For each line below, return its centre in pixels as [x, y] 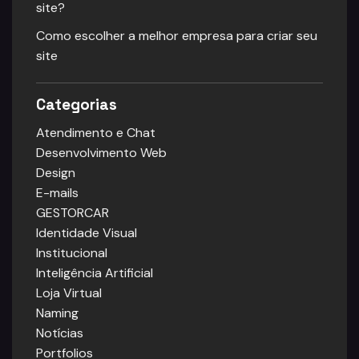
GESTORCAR [73, 212]
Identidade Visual [87, 232]
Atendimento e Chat [96, 132]
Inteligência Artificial [95, 272]
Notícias [60, 333]
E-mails [57, 192]
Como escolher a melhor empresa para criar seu [177, 36]
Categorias [77, 105]
